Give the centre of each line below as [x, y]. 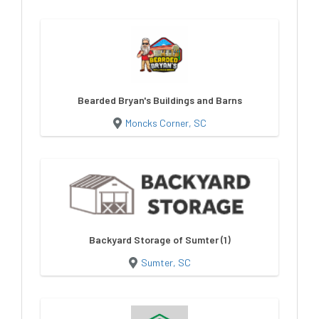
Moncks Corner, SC [166, 122]
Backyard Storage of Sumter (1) [159, 239]
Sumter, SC [166, 262]
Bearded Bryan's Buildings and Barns [159, 100]
